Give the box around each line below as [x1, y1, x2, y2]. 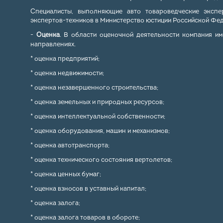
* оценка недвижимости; [30, 70, 104, 77]
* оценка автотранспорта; [30, 142, 110, 149]
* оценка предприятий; [30, 56, 100, 62]
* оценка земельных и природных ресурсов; [30, 99, 164, 106]
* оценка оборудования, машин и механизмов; [30, 128, 170, 134]
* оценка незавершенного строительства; [30, 85, 158, 91]
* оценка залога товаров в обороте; [30, 215, 140, 221]
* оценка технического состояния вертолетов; [30, 157, 172, 163]
